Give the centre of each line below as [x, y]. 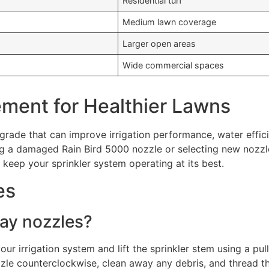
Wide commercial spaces [173, 65]
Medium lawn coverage [169, 22]
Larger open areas [159, 44]
